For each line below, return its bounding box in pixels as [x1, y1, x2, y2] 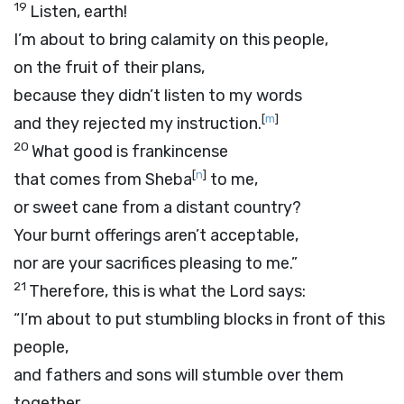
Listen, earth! [30, 2, 127, 22]
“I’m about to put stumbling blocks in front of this [14, 309, 385, 329]
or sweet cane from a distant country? [14, 197, 301, 217]
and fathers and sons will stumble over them [14, 365, 344, 385]
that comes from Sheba [14, 170, 192, 189]
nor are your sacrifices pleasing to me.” [14, 253, 298, 273]
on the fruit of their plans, [14, 58, 205, 78]
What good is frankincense [32, 142, 228, 161]
